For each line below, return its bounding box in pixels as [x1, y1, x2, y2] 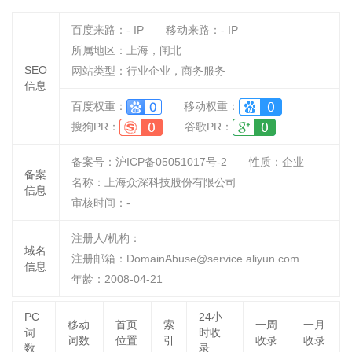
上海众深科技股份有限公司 [104, 176, 236, 189]
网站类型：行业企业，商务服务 [71, 64, 225, 77]
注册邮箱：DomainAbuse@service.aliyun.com [71, 252, 299, 265]
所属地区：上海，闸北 [71, 44, 181, 57]
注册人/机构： [71, 232, 141, 244]
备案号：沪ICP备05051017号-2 [71, 156, 227, 168]
